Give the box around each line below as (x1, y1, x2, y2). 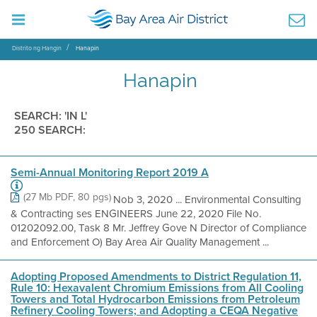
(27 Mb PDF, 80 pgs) (23, 190, 111, 204)
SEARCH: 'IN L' (14, 108, 87, 124)
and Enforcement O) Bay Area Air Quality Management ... (11, 234, 269, 250)
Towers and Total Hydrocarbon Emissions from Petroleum (11, 291, 300, 307)
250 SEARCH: (14, 122, 86, 138)
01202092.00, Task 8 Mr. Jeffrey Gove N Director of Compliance (11, 220, 306, 236)
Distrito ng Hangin (12, 43, 62, 53)
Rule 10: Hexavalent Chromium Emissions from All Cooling (11, 279, 304, 296)
